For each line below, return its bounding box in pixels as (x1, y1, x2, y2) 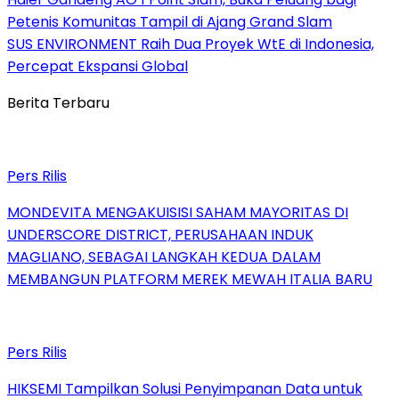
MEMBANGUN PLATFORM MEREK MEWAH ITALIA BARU (7, 268, 372, 289)
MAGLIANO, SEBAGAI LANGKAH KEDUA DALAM (7, 246, 321, 267)
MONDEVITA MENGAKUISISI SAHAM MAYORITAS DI (7, 201, 348, 223)
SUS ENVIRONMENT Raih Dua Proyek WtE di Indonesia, (7, 33, 374, 54)
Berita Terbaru (7, 92, 110, 113)
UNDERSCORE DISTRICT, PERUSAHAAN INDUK (7, 224, 313, 245)
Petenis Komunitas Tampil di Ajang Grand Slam (7, 11, 332, 32)
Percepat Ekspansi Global (7, 55, 188, 77)
